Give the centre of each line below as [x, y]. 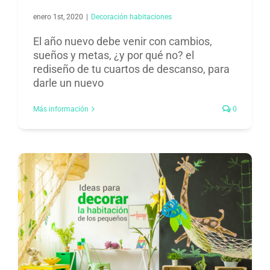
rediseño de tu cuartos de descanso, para [131, 69]
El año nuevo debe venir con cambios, [123, 41]
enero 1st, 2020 [58, 17]
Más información [61, 109]
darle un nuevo [68, 83]
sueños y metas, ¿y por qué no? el [114, 55]
